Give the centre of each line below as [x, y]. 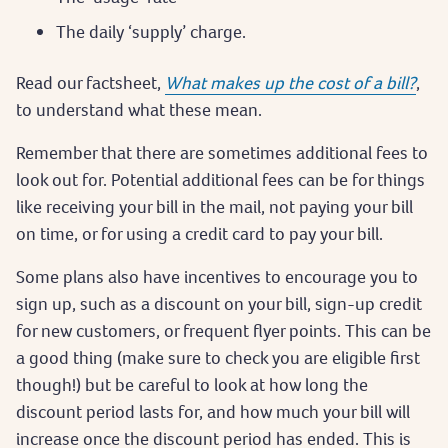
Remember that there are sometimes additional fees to [222, 152]
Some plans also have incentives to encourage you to [217, 276]
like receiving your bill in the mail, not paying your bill [214, 206]
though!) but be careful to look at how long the [192, 384]
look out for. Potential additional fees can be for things [220, 179]
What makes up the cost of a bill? [290, 82]
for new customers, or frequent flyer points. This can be [223, 330]
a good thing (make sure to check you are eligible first [218, 357]
